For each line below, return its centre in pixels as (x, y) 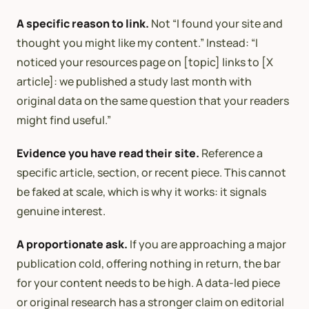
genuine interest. (61, 211)
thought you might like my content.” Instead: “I (137, 42)
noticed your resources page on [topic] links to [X (145, 62)
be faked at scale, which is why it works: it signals (141, 191)
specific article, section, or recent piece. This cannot (151, 172)
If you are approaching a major (207, 244)
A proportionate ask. (72, 244)
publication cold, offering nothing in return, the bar (149, 263)
